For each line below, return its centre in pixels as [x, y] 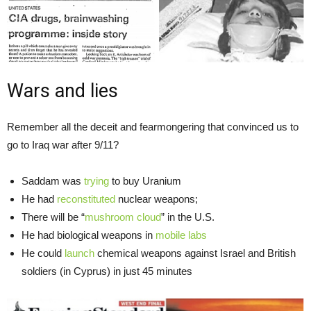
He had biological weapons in [89, 235]
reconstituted [86, 199]
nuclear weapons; [157, 199]
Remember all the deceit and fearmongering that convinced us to [153, 126]
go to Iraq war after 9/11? [63, 144]
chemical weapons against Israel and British [195, 253]
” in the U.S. [188, 217]
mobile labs [181, 235]
